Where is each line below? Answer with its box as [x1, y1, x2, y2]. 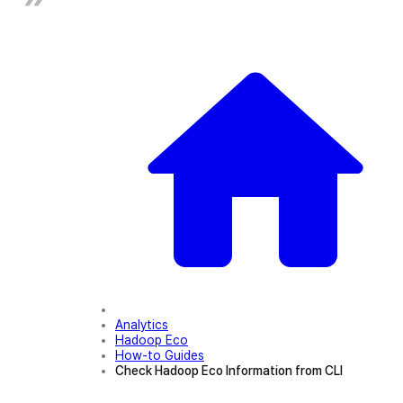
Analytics [115, 318, 168, 332]
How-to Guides [115, 348, 204, 363]
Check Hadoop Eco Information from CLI [115, 363, 343, 378]
